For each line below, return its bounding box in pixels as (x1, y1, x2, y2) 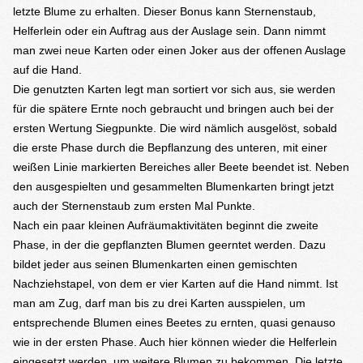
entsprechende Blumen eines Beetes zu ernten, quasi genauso (13, 316, 335, 329)
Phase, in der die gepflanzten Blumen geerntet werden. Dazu (13, 238, 326, 251)
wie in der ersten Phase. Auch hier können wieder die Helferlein (13, 335, 337, 348)
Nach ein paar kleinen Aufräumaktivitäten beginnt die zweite (13, 219, 318, 232)
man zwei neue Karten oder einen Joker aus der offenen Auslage (13, 44, 346, 57)
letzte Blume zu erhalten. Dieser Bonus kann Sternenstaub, (13, 5, 316, 18)
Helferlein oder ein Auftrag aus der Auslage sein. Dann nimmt (13, 24, 326, 37)
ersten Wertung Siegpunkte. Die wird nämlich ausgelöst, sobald (13, 122, 337, 135)
